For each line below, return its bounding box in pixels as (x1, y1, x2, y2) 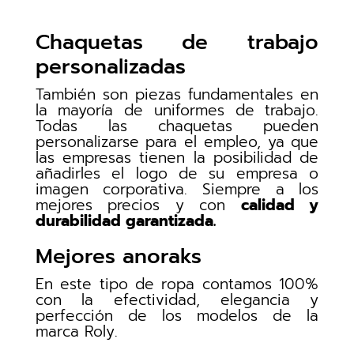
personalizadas (35, 51, 186, 83)
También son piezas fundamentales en (35, 83, 319, 107)
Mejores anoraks (35, 241, 201, 273)
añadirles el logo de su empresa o (35, 162, 319, 186)
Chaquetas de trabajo (35, 27, 319, 58)
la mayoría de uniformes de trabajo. (35, 99, 319, 122)
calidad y (240, 194, 319, 217)
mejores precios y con (35, 194, 241, 217)
